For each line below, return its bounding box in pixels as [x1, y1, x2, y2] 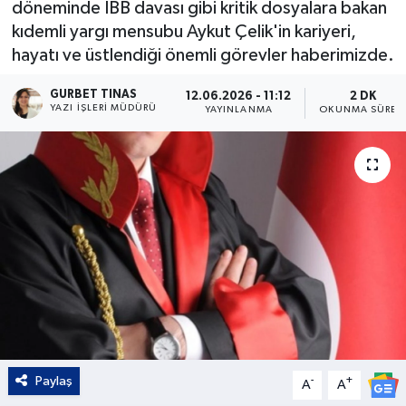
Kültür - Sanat [48, 24, 153, 40]
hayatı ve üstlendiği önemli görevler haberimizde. [11, 45, 394, 64]
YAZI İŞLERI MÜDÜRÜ [50, 102, 158, 112]
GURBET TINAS [50, 88, 138, 101]
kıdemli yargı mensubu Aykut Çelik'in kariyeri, [11, 22, 356, 41]
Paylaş [34, 373, 72, 388]
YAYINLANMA [205, 105, 273, 115]
